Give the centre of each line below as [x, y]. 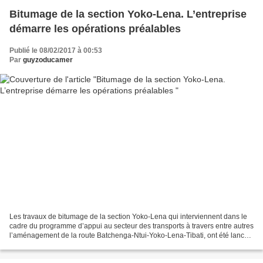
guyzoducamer [48, 60]
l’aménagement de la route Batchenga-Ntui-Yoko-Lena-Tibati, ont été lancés [131, 236]
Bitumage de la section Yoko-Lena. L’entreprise [128, 14]
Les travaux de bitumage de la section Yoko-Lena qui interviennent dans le [128, 217]
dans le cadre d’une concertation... [64, 245]
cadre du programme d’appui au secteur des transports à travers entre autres [131, 226]
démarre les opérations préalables [95, 28]
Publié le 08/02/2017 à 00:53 [56, 50]
